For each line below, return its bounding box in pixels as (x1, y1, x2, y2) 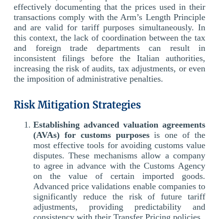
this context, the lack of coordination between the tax (14, 32, 205, 43)
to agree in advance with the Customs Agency (33, 160, 205, 171)
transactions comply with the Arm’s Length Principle (14, 12, 205, 22)
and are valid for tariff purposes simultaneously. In (14, 22, 205, 32)
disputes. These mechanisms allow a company (33, 150, 205, 160)
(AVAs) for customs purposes (33, 130, 154, 140)
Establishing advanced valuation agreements (33, 119, 205, 130)
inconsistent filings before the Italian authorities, (14, 53, 205, 63)
